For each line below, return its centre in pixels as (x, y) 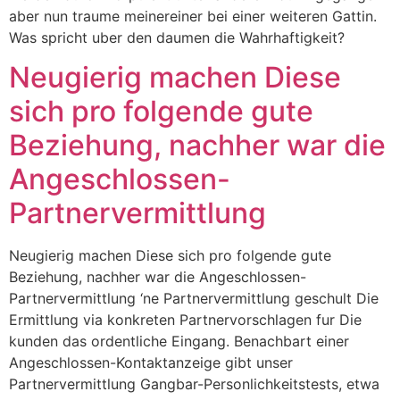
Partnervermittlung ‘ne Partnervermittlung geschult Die (194, 299)
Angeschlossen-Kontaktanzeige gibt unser (151, 363)
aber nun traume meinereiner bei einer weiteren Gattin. (193, 16)
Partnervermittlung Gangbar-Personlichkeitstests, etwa (194, 384)
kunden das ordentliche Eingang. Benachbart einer (179, 342)
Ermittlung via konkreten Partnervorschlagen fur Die (185, 320)
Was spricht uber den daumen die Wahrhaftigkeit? (177, 37)
